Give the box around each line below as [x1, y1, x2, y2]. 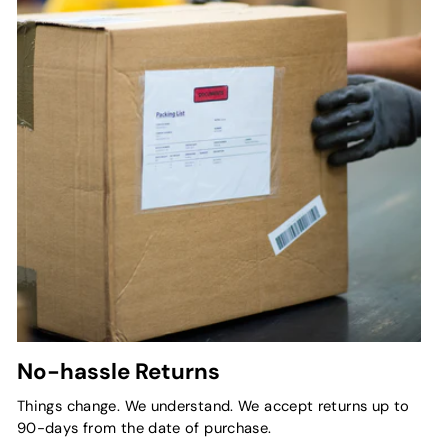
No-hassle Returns [17, 357, 220, 387]
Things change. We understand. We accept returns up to [17, 396, 410, 417]
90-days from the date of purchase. [17, 418, 272, 439]
